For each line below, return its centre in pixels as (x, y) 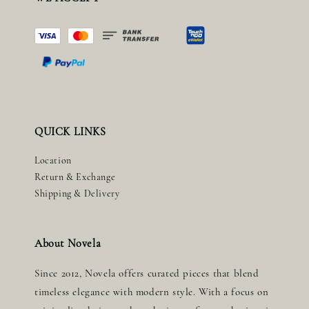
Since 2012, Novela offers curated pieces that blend (147, 273)
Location (53, 160)
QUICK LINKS (70, 132)
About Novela (68, 243)
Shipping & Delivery (77, 193)
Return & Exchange (75, 177)
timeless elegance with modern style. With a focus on (152, 292)
